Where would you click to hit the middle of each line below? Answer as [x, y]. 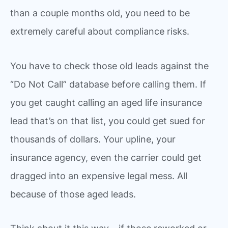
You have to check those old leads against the [109, 66]
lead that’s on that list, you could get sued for [108, 121]
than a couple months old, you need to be [100, 13]
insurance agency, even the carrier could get [106, 157]
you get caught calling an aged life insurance [106, 102]
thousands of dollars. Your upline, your [93, 139]
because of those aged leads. [73, 194]
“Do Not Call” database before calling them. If [108, 84]
